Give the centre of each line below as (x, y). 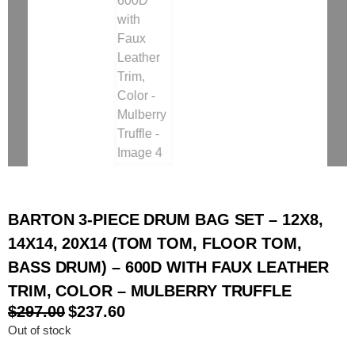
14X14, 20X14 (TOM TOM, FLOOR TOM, (155, 231)
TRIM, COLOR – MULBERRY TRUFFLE (150, 279)
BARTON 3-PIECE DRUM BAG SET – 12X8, (166, 207)
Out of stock (40, 318)
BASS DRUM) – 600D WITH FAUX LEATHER (168, 255)
